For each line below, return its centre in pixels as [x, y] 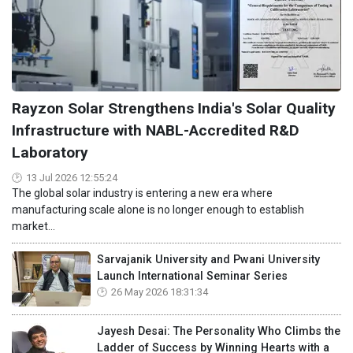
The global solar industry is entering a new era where [142, 193]
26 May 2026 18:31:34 [160, 292]
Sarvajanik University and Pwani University [208, 259]
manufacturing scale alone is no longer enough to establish [158, 209]
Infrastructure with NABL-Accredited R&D [156, 130]
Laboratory [50, 152]
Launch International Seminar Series [192, 276]
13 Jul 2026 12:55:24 [72, 177]
